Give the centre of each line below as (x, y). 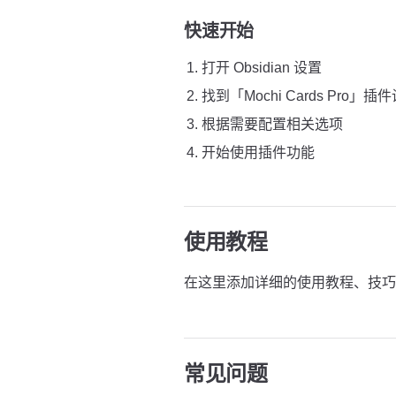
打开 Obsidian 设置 (262, 68)
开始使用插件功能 (258, 152)
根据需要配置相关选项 (272, 124)
